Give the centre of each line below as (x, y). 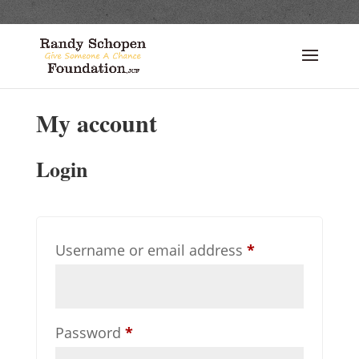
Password (90, 333)
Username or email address (151, 250)
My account (96, 123)
